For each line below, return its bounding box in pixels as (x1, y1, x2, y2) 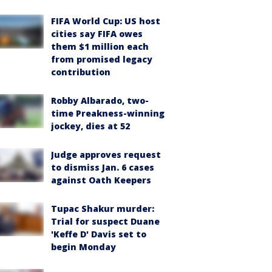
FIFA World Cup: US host (51, 15, 160, 27)
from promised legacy (51, 53, 152, 65)
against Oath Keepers (51, 174, 151, 186)
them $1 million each (51, 41, 149, 52)
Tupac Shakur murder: (51, 203, 154, 214)
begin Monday (51, 241, 116, 253)
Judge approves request (51, 149, 161, 160)
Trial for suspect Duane (51, 216, 160, 227)
